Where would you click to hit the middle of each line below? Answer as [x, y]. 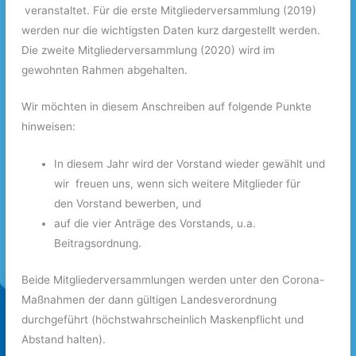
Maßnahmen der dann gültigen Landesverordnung [149, 299]
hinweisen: [49, 127]
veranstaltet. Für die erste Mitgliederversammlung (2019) [169, 10]
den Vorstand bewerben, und [128, 204]
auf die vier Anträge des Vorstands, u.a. [155, 224]
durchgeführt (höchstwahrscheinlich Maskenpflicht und [163, 319]
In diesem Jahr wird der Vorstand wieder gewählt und [190, 164]
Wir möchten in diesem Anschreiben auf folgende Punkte [167, 107]
